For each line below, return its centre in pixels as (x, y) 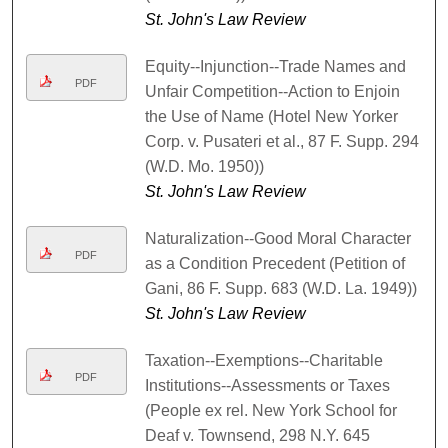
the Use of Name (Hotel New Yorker (271, 117)
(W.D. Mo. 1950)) (204, 167)
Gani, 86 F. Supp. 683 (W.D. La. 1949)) (280, 289)
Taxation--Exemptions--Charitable (263, 361)
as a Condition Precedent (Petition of (274, 264)
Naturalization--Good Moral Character (277, 239)
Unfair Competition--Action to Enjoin (272, 92)
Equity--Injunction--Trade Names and (275, 67)
